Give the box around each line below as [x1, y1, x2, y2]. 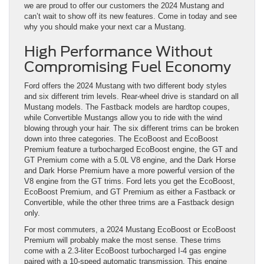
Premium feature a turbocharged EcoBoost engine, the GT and [24, 145, 237, 154]
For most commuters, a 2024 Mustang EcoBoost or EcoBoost [24, 225, 236, 235]
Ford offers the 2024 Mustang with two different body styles [24, 81, 227, 91]
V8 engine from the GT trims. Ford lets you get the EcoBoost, [24, 177, 235, 186]
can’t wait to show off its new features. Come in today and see [24, 12, 237, 21]
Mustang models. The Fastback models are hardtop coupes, [24, 103, 230, 112]
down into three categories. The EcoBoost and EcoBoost [24, 134, 218, 144]
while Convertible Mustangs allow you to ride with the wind [24, 113, 222, 123]
